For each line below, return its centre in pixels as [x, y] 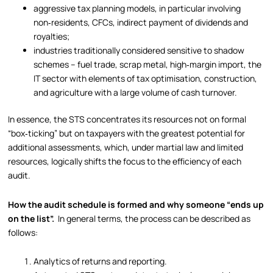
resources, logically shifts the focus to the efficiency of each [125, 161]
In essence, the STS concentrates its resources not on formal [127, 119]
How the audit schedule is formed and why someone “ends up [136, 204]
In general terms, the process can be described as [154, 218]
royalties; [52, 37]
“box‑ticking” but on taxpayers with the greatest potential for [127, 133]
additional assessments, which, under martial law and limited [126, 147]
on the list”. [33, 218]
